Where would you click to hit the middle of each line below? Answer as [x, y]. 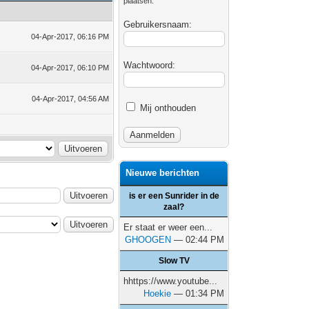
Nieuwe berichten [163, 173]
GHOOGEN [148, 240]
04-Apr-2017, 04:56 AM [71, 99]
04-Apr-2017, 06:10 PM [70, 68]
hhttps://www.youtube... [171, 281]
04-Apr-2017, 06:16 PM [70, 37]
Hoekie [158, 293]
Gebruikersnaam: [158, 24]
